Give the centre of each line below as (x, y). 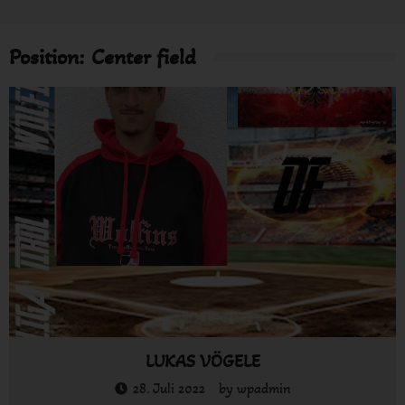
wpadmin (264, 388)
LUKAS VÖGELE (202, 361)
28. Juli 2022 (169, 388)
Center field (144, 57)
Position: (50, 57)
